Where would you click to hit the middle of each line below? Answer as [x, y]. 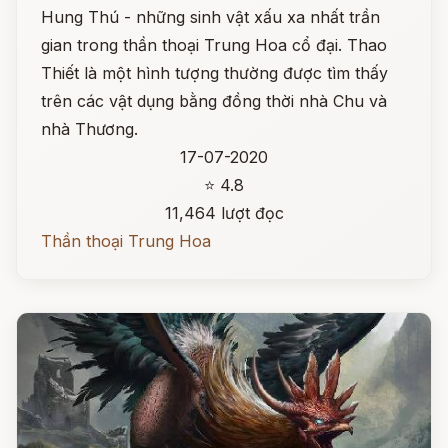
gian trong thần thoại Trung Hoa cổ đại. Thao [214, 45]
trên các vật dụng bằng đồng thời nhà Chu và [214, 101]
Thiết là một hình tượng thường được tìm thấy [214, 73]
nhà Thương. [89, 129]
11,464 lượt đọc [224, 213]
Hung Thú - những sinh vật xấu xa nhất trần [210, 17]
